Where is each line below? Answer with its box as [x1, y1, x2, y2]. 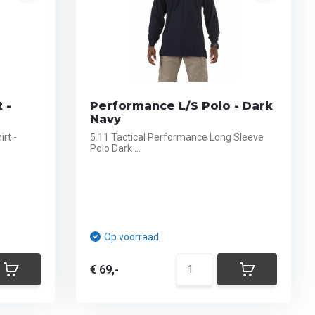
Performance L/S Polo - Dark [90, 99, 274, 112]
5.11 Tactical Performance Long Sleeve [90, 131, 264, 143]
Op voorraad [104, 231, 160, 243]
